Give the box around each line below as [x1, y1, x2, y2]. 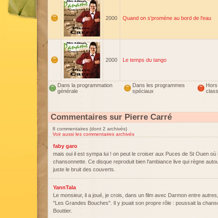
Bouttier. [53, 208, 72, 214]
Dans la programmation [57, 82, 112, 88]
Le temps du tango [123, 57, 166, 63]
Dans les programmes [132, 82, 185, 88]
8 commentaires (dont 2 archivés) [53, 126, 127, 131]
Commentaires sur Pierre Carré [51, 112, 172, 121]
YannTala [53, 184, 76, 190]
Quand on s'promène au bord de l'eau [123, 15, 211, 21]
